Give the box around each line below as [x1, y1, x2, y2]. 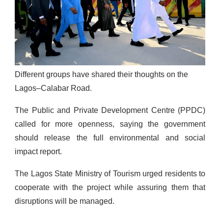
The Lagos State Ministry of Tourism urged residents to [15, 169, 205, 178]
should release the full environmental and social [15, 133, 205, 142]
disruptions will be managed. [15, 196, 114, 205]
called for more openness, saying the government [15, 119, 205, 128]
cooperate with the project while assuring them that [15, 183, 205, 192]
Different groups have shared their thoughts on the [15, 70, 188, 79]
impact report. [15, 147, 62, 156]
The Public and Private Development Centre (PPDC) [15, 106, 205, 114]
